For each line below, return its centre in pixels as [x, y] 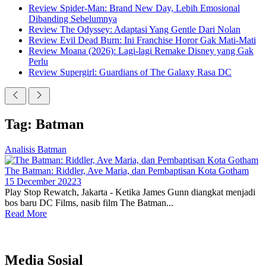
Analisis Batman [36, 149]
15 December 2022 [41, 181]
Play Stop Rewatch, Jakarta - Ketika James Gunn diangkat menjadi [130, 192]
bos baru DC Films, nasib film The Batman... [89, 202]
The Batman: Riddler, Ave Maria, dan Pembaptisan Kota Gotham [127, 170]
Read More [26, 213]
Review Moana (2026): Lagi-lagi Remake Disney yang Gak [141, 51]
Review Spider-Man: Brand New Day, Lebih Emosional [134, 8]
